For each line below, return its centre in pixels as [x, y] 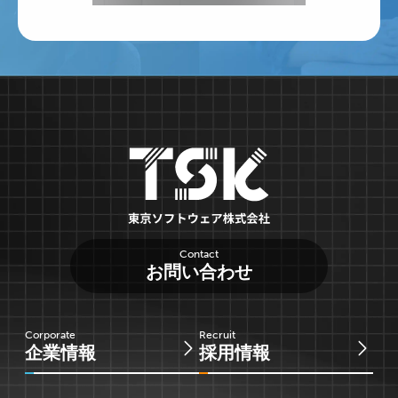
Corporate [50, 334]
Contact [199, 254]
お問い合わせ [199, 271]
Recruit [217, 334]
